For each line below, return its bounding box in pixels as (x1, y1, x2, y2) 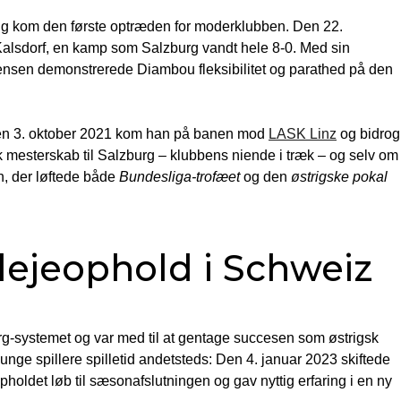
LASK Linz (269, 125, 337, 141)
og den (240, 168, 291, 184)
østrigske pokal (291, 168, 388, 184)
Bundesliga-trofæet (119, 168, 240, 184)
